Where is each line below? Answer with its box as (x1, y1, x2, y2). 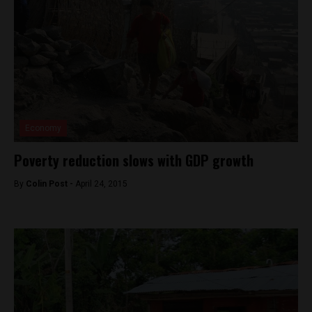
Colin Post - (26, 179, 75, 189)
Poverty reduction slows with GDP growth (14, 150, 253, 171)
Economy (25, 123, 61, 133)
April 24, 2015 (75, 179, 127, 189)
